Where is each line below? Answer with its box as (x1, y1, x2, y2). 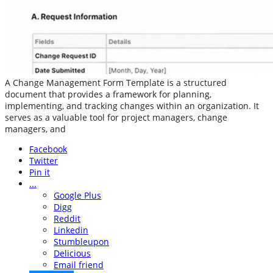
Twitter (29, 155, 58, 167)
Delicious (54, 247, 91, 260)
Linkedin (54, 224, 88, 236)
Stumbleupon (54, 236, 109, 248)
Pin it (29, 166, 50, 179)
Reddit (54, 213, 80, 225)
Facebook (29, 143, 67, 155)
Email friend (54, 259, 104, 271)
